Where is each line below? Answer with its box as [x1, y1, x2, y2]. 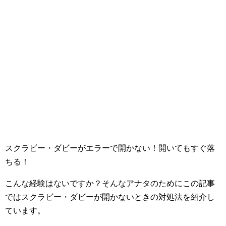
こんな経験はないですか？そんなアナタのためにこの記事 [5, 179, 215, 188]
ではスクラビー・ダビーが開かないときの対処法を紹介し [5, 193, 215, 201]
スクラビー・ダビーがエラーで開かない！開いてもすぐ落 [5, 144, 215, 152]
